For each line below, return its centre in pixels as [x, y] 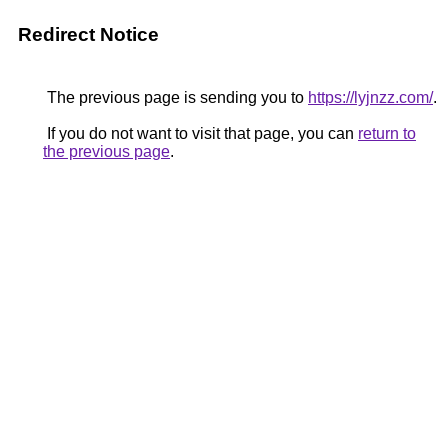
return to [387, 133]
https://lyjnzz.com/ [370, 97]
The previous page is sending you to [175, 97]
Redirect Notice [88, 34]
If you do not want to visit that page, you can [200, 133]
